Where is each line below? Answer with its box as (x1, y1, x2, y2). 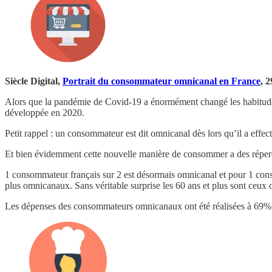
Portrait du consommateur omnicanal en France (63, 75, 260, 86)
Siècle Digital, (5, 75, 63, 86)
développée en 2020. (5, 107, 84, 118)
